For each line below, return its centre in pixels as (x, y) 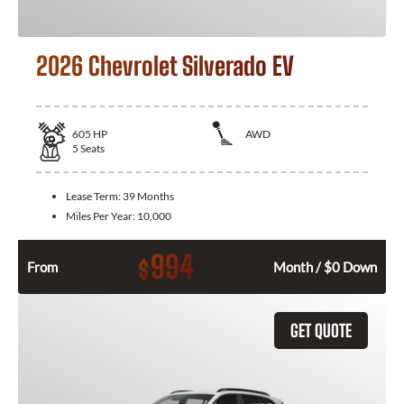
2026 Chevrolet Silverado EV (165, 65)
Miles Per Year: (101, 216)
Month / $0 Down (325, 266)
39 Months (148, 196)
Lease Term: (94, 196)
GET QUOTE (321, 330)
